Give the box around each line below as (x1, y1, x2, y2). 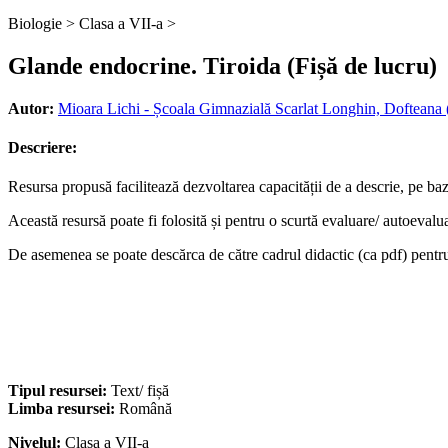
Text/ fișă (111, 382, 169, 400)
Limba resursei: (8, 400, 119, 418)
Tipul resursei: (8, 382, 111, 400)
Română (119, 400, 172, 418)
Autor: (8, 99, 54, 117)
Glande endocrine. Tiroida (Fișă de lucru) (8, 52, 437, 79)
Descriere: (8, 139, 77, 157)
